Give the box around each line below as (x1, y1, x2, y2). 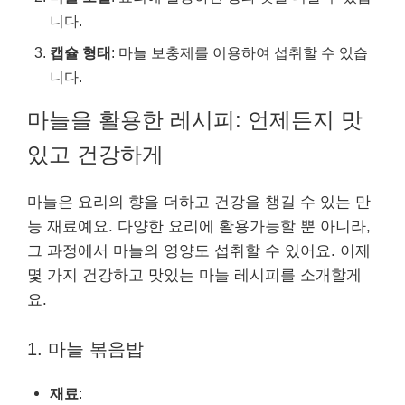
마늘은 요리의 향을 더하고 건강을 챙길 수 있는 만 (27, 193, 371, 211)
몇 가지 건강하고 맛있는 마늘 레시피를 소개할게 (27, 266, 362, 284)
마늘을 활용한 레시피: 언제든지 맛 (27, 107, 363, 132)
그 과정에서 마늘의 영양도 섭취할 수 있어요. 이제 (27, 241, 371, 259)
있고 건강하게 (27, 141, 164, 166)
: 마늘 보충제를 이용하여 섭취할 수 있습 (111, 43, 368, 61)
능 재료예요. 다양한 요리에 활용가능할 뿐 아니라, (27, 217, 371, 235)
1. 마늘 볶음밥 (27, 339, 144, 360)
